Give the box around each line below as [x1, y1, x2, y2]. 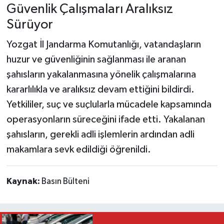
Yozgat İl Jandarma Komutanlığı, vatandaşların [6, 39, 201, 49]
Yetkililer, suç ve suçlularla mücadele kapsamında [6, 99, 211, 109]
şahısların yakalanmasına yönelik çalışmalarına [6, 69, 196, 79]
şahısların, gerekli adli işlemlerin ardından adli [6, 129, 194, 139]
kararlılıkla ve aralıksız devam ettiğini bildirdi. [6, 84, 194, 94]
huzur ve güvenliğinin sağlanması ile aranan [6, 54, 186, 64]
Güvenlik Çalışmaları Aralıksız [6, 2, 173, 16]
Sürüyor [6, 18, 53, 32]
